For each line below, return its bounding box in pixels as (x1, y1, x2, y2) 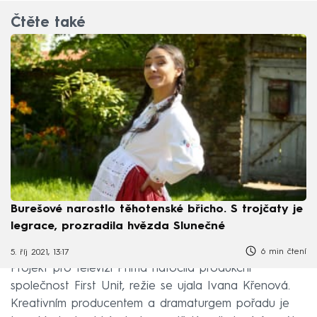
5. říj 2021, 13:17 (11, 248, 69, 258)
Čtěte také (11, 16, 85, 31)
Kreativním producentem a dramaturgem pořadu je (11, 297, 289, 310)
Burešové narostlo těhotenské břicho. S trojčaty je (11, 203, 303, 215)
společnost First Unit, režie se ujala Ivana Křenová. (11, 279, 290, 292)
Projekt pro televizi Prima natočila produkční (11, 262, 251, 275)
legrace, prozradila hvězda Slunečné (11, 220, 225, 232)
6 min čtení (258, 247, 306, 256)
